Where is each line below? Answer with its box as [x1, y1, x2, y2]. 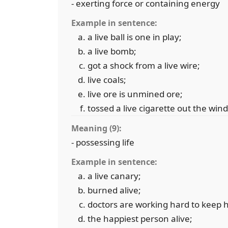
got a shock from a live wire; [88, 60, 200, 71]
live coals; [88, 74, 126, 85]
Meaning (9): [71, 123, 122, 134]
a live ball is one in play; [88, 31, 182, 43]
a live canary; [88, 170, 141, 182]
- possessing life [71, 136, 134, 148]
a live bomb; [88, 45, 136, 57]
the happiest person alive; [88, 213, 192, 224]
